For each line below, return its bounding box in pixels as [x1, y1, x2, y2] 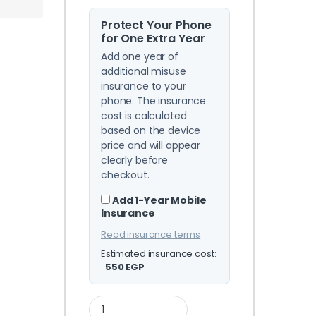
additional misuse [100, 64, 186, 79]
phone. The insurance [100, 94, 207, 109]
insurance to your [100, 79, 186, 94]
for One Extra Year [100, 30, 205, 47]
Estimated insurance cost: [100, 247, 217, 261]
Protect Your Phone [100, 17, 212, 34]
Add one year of [100, 49, 178, 64]
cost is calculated [100, 109, 187, 123]
